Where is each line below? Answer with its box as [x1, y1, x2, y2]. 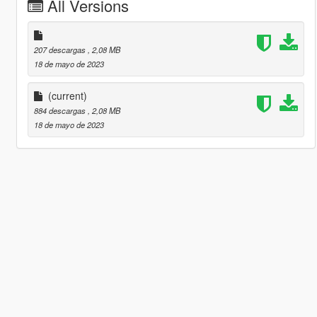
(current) [47, 88, 87, 103]
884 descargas [33, 104, 88, 116]
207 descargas [33, 43, 88, 55]
